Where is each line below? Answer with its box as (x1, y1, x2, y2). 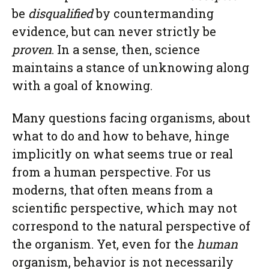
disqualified (28, 5, 93, 21)
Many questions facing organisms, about (12, 110, 250, 125)
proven (12, 41, 52, 57)
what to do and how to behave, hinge (12, 128, 229, 144)
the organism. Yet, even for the (12, 236, 197, 252)
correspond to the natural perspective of (12, 218, 250, 234)
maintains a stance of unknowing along (12, 59, 249, 75)
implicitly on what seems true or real (12, 146, 233, 162)
